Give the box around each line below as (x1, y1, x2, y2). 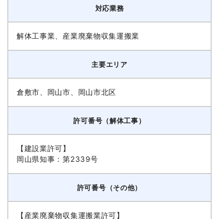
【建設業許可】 (16, 144, 70, 153)
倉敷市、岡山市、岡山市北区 (16, 88, 117, 97)
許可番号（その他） (77, 183, 142, 192)
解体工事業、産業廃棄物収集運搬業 (16, 31, 140, 41)
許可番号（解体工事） (73, 116, 146, 125)
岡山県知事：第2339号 (16, 154, 98, 164)
